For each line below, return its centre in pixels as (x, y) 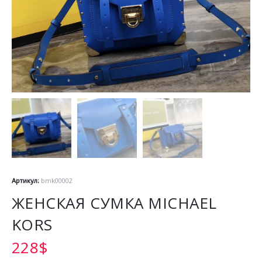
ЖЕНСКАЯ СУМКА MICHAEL (114, 203)
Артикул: (26, 180)
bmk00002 (56, 180)
